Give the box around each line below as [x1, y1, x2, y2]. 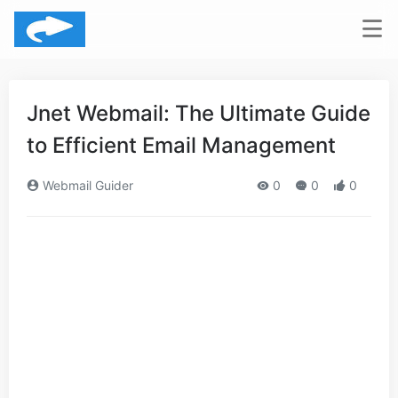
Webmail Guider [39, 178, 133, 193]
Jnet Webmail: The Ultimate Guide [27, 100, 370, 126]
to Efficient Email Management [27, 132, 336, 158]
